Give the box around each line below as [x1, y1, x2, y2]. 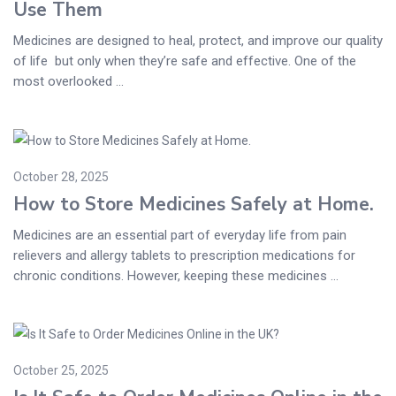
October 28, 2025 [13, 169, 109, 184]
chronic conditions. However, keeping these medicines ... [13, 267, 339, 284]
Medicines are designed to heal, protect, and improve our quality [13, 33, 383, 49]
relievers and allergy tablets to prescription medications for [13, 247, 355, 263]
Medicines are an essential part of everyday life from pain [13, 226, 346, 243]
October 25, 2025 [13, 363, 109, 378]
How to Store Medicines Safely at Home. [13, 191, 374, 217]
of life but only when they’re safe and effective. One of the [13, 53, 356, 70]
